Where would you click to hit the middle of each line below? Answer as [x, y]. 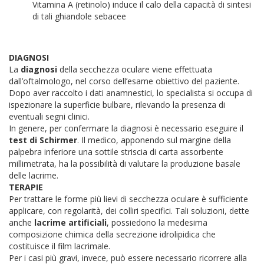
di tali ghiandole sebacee [79, 16]
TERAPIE [26, 187]
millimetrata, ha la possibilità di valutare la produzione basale [125, 164]
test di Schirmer [43, 140]
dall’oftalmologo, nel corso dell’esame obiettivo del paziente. [124, 81]
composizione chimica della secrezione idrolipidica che [112, 234]
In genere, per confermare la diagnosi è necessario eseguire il [126, 128]
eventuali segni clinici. [49, 116]
